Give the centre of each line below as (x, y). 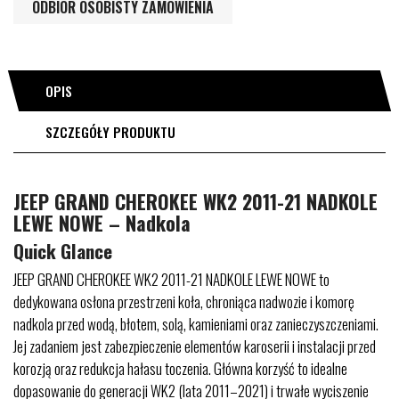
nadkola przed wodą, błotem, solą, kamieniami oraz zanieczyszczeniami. (196, 324)
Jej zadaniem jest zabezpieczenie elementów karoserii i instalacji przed (195, 346)
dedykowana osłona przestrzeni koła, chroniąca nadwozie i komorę (184, 301)
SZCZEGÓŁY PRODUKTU (110, 132)
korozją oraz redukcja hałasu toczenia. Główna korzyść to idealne (180, 368)
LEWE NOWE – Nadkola (102, 223)
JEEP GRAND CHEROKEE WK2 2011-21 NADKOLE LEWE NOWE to (171, 279)
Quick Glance (63, 251)
